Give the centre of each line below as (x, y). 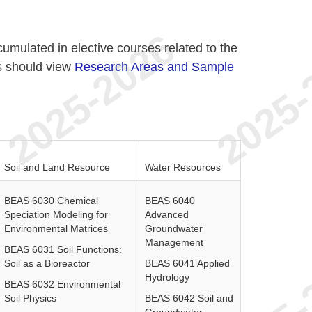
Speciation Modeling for (56, 214)
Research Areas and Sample (154, 67)
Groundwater (173, 228)
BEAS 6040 (170, 201)
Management (174, 242)
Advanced (166, 214)
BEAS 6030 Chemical (51, 201)
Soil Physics (30, 298)
